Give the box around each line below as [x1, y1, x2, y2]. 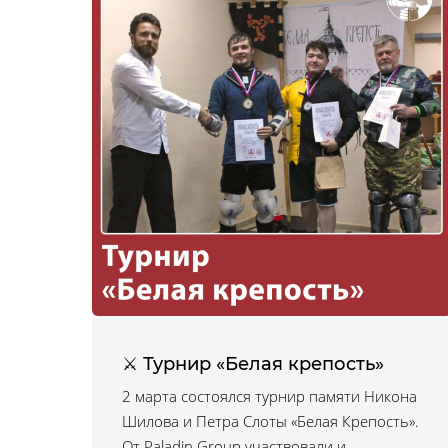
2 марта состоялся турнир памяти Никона [122, 386, 417, 406]
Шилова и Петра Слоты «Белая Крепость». [122, 411, 419, 431]
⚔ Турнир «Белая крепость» [122, 353, 384, 375]
